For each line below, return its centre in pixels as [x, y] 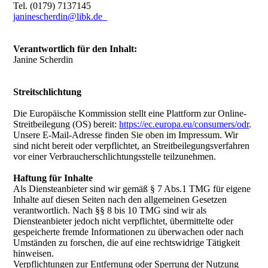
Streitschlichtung [48, 92]
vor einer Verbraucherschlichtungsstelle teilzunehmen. [115, 156]
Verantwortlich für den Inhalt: [75, 49]
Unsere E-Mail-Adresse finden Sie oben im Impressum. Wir [126, 135]
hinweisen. [34, 253]
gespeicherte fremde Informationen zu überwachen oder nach [129, 232]
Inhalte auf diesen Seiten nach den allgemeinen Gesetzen [120, 200]
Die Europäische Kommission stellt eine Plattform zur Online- [130, 113]
